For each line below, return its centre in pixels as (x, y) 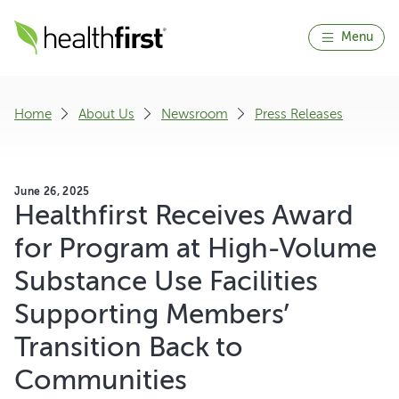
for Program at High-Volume (195, 248)
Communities (101, 380)
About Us (106, 114)
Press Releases (299, 114)
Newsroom (195, 114)
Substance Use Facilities (166, 281)
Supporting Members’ (151, 314)
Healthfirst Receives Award (184, 215)
